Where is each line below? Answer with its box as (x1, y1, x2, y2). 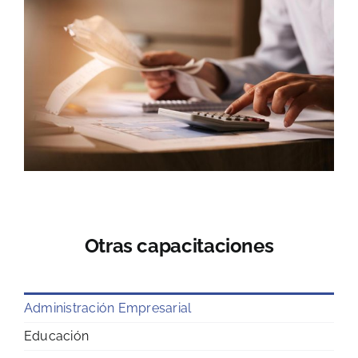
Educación (23, 328, 89, 344)
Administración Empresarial (23, 300, 192, 316)
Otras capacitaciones (84, 234, 274, 258)
